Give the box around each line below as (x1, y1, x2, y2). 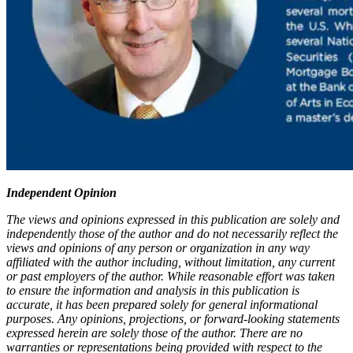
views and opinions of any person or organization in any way (6, 240, 310, 255)
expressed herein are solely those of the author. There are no (6, 325, 303, 340)
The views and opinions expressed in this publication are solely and (6, 212, 340, 226)
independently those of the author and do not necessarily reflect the (6, 226, 338, 240)
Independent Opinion (6, 185, 117, 199)
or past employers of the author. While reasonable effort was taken (6, 269, 335, 283)
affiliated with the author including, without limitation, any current (6, 255, 335, 269)
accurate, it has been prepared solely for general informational (6, 297, 318, 311)
